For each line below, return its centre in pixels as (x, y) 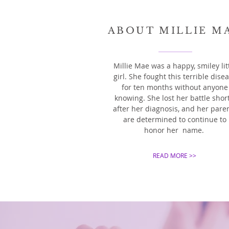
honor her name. (175, 130)
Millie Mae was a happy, (155, 66)
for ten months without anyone (175, 87)
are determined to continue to (175, 119)
